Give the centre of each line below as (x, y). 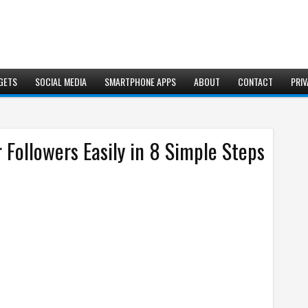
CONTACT (255, 81)
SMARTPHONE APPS (140, 81)
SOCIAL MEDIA (61, 81)
